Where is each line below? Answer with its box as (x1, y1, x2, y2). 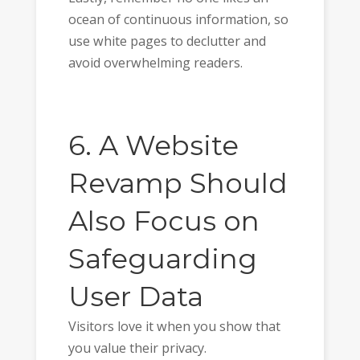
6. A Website (67, 128, 239, 162)
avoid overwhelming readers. (67, 53, 243, 72)
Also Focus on (67, 203, 260, 238)
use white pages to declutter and (67, 31, 266, 50)
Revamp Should (67, 166, 288, 200)
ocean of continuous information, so (67, 10, 288, 28)
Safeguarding (67, 241, 257, 276)
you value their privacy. (67, 338, 207, 357)
